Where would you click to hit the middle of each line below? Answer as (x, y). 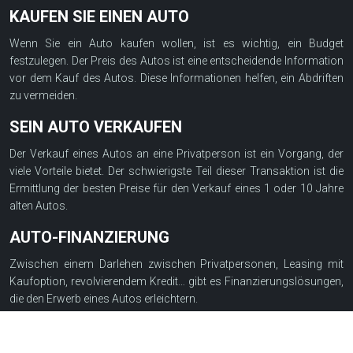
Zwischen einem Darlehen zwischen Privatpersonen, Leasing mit (176, 264)
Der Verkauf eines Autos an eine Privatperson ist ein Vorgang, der (176, 154)
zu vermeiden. (43, 95)
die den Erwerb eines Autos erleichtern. (104, 299)
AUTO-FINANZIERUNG (89, 237)
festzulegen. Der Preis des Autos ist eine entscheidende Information (176, 61)
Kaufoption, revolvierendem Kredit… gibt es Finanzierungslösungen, (176, 281)
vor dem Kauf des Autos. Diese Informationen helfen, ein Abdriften (176, 78)
